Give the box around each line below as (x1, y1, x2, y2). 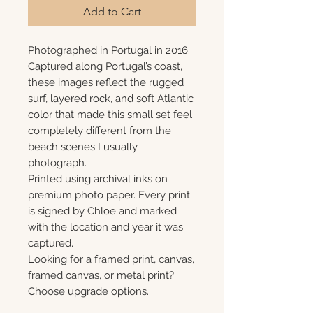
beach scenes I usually (28, 140, 138, 153)
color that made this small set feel (28, 108, 192, 121)
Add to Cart (82, 5, 141, 18)
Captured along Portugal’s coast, (28, 60, 182, 73)
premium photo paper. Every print (28, 189, 190, 201)
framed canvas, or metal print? (28, 269, 174, 282)
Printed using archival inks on (28, 173, 168, 185)
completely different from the (28, 124, 171, 137)
